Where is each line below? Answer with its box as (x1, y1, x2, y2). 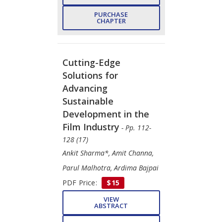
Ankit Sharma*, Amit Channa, (62, 148, 154, 158)
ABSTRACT (94, 201, 128, 210)
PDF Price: (62, 177, 100, 187)
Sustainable (62, 95, 113, 107)
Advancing (62, 82, 108, 94)
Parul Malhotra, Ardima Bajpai (62, 163, 159, 172)
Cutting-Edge (62, 56, 120, 68)
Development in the (62, 108, 149, 120)
